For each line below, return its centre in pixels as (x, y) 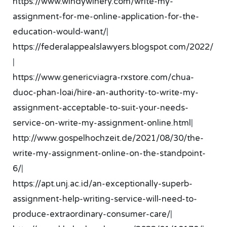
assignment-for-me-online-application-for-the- (106, 16)
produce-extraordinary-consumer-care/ (92, 214)
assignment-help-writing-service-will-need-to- (105, 199)
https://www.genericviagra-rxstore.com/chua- (104, 77)
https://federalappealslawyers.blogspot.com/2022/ (113, 47)
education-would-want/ (60, 32)
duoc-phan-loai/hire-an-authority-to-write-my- (106, 92)
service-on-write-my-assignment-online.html (102, 123)
